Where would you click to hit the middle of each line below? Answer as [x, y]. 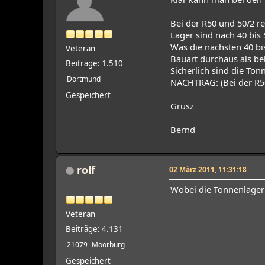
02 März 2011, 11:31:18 [208, 169]
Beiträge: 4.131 [94, 229]
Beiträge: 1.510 [94, 63]
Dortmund [84, 79]
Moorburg [108, 244]
